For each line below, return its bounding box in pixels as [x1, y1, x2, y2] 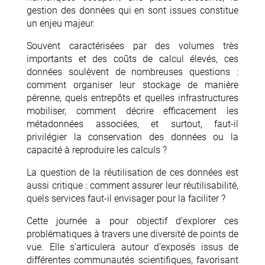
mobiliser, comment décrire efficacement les [27, 105, 238, 117]
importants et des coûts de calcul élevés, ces [27, 53, 238, 64]
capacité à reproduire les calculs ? [27, 144, 167, 156]
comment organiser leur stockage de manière [27, 79, 238, 91]
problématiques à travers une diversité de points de [27, 228, 238, 240]
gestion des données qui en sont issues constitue [27, 4, 238, 16]
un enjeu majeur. [27, 17, 95, 29]
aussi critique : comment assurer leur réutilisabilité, [27, 179, 238, 191]
